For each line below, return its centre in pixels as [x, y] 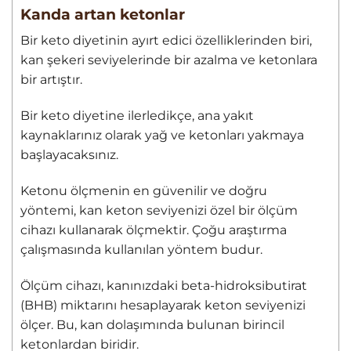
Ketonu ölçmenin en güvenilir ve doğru [144, 190]
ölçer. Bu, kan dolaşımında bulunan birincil [152, 324]
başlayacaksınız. [69, 155]
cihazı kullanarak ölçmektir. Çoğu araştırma [154, 230]
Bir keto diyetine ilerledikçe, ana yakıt [137, 116]
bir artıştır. [51, 80]
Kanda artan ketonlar [103, 14]
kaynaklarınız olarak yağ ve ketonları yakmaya [162, 136]
